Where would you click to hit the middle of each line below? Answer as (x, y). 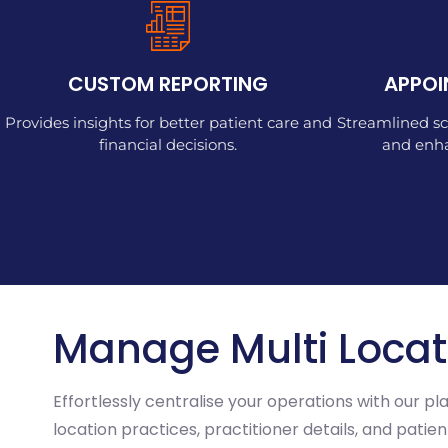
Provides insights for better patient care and (168, 122)
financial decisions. (168, 144)
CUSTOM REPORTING (168, 83)
